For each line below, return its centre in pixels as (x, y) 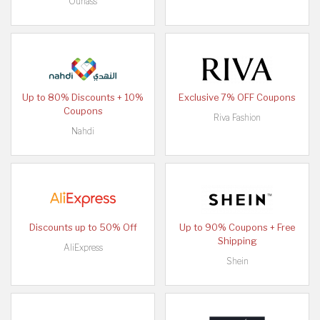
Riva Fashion (237, 118)
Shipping (237, 241)
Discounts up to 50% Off (83, 228)
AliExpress (83, 248)
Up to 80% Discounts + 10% (83, 98)
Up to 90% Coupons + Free (237, 228)
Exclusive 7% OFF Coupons (237, 98)
